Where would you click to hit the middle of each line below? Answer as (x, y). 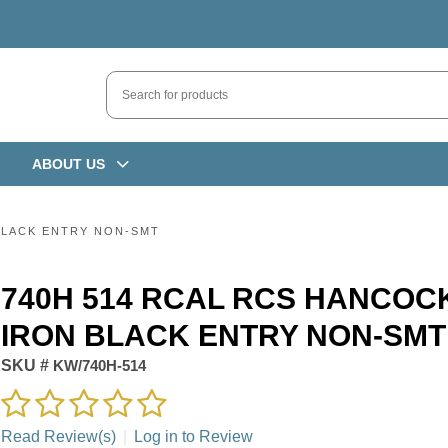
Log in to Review (193, 437)
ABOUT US (68, 163)
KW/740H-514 (97, 366)
